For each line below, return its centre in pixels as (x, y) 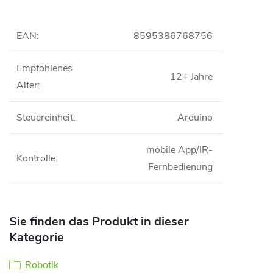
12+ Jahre (191, 77)
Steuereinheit (45, 118)
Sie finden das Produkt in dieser (99, 222)
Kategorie (37, 237)
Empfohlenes (44, 68)
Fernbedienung (180, 167)
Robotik (42, 265)
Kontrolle (36, 158)
